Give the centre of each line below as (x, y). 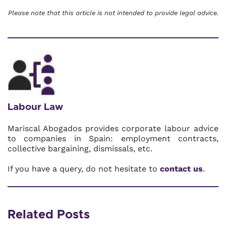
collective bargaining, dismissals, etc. (80, 149)
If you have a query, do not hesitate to (84, 169)
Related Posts (49, 215)
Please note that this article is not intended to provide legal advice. (113, 13)
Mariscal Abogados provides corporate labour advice (113, 128)
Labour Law (35, 107)
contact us (181, 169)
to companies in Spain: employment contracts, (113, 138)
